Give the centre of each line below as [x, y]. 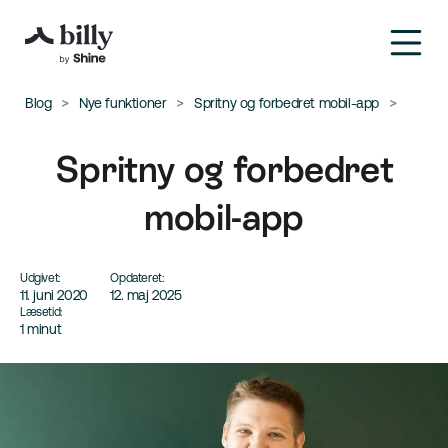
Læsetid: [41, 312]
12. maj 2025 [146, 295]
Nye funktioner [123, 103]
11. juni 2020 [54, 295]
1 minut [41, 329]
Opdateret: [137, 278]
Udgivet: [40, 278]
